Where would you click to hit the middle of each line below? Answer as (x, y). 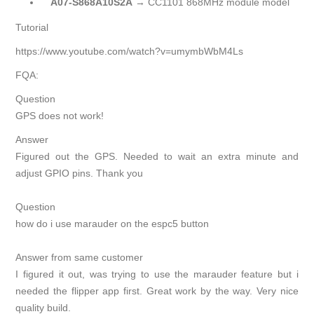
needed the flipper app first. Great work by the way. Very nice (157, 291)
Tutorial (32, 27)
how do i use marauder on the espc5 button (114, 223)
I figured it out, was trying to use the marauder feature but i (157, 274)
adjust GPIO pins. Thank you (80, 173)
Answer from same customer (80, 257)
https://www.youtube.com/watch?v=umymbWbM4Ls (130, 51)
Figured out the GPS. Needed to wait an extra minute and (157, 156)
